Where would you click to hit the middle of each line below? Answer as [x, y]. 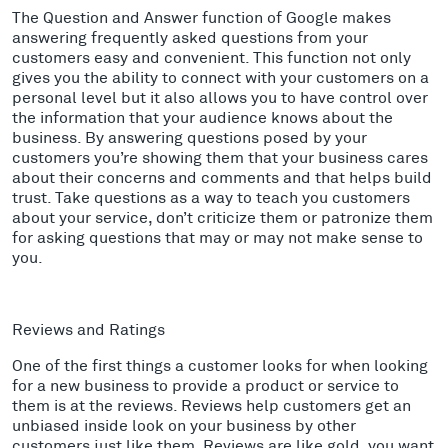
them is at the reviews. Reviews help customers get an [211, 404]
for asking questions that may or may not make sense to [217, 236]
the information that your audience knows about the [202, 116]
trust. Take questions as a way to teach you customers [211, 196]
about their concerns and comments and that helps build [222, 176]
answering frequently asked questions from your [190, 36]
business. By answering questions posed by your [189, 136]
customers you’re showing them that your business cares [220, 156]
